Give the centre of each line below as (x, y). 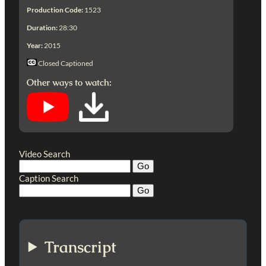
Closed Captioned (65, 63)
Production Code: (55, 9)
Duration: (42, 27)
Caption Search (49, 178)
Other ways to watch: (69, 82)
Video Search (45, 153)
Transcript (81, 247)
